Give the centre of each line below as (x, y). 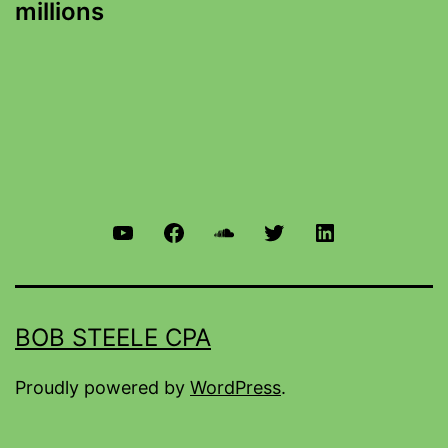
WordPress (235, 387)
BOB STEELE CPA (113, 337)
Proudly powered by (102, 387)
